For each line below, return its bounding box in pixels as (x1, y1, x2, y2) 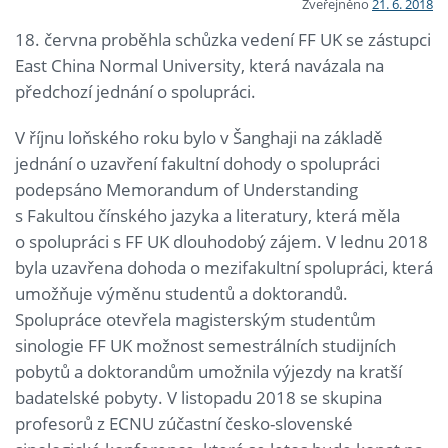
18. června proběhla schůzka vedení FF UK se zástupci (15, 27, 431, 51)
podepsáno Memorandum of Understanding (15, 177, 358, 201)
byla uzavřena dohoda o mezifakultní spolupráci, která (15, 255, 433, 279)
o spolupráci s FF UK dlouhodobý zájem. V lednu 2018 (15, 229, 428, 253)
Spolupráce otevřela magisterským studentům (15, 307, 376, 331)
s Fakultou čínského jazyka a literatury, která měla (15, 203, 400, 227)
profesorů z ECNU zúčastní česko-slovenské (15, 411, 353, 435)
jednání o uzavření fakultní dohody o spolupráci (15, 151, 380, 175)
